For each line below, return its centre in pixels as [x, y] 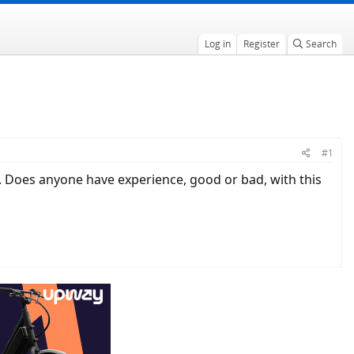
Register [261, 44]
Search [321, 44]
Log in [217, 44]
